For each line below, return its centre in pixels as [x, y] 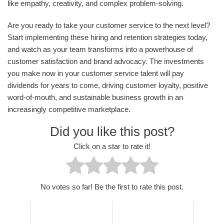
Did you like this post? [112, 131]
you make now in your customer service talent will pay [96, 73]
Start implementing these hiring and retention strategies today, [107, 37]
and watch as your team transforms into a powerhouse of [100, 49]
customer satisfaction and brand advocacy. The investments [106, 61]
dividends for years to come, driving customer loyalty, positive [108, 85]
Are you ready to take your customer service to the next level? [109, 25]
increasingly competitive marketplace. [69, 109]
